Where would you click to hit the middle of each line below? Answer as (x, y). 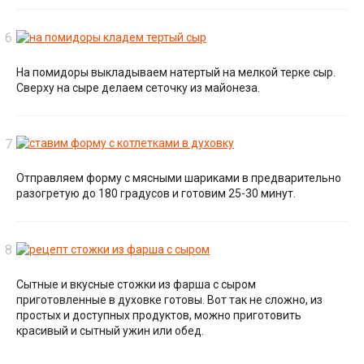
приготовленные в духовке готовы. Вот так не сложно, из (169, 300)
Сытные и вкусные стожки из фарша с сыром (136, 285)
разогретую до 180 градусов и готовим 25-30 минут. (156, 194)
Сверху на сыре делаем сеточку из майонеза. (138, 87)
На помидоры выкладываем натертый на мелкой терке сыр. (176, 72)
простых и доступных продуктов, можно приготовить (159, 316)
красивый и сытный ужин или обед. (110, 331)
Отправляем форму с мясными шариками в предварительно (179, 178)
